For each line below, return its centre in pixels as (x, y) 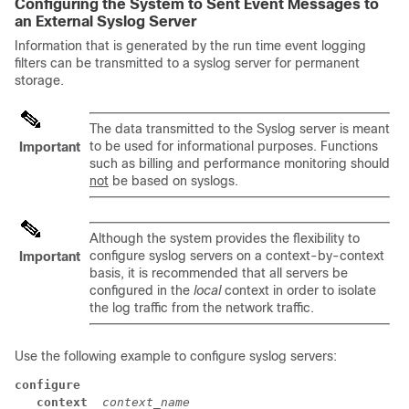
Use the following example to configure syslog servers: (176, 356)
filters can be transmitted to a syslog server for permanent (187, 63)
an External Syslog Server (105, 21)
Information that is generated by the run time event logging (190, 46)
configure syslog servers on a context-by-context (237, 256)
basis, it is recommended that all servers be (219, 273)
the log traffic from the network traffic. (202, 308)
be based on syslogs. (173, 181)
